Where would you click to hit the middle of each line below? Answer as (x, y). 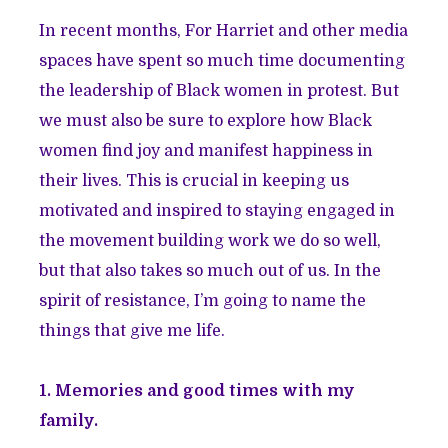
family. (69, 421)
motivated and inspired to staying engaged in (217, 211)
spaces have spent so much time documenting (222, 61)
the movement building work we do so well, (210, 241)
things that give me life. (132, 331)
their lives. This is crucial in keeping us (194, 181)
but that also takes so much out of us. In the (210, 271)
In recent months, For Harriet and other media (224, 31)
